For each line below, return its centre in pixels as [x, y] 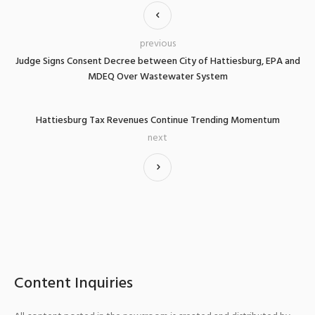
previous [157, 44]
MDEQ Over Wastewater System [157, 77]
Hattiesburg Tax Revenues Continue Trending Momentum [157, 120]
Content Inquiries [73, 283]
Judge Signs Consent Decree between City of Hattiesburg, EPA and [157, 61]
